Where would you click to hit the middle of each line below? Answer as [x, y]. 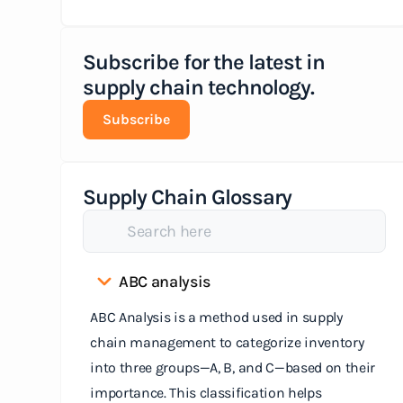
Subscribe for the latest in [204, 63]
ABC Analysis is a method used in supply [216, 318]
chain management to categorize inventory [227, 343]
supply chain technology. [199, 88]
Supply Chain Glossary [188, 197]
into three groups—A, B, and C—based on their [233, 368]
